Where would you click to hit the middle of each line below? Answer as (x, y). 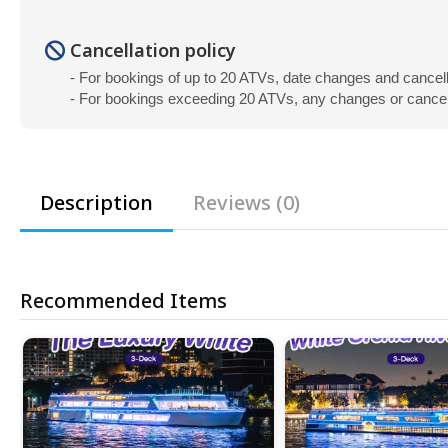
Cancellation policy (153, 51)
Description (96, 204)
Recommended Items (123, 302)
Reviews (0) (246, 204)
